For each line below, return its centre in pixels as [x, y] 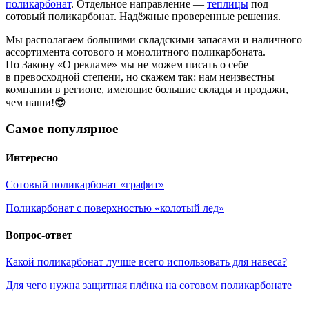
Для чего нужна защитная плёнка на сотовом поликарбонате [149, 286]
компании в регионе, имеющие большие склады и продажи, [147, 89]
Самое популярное [62, 129]
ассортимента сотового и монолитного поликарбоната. [136, 52]
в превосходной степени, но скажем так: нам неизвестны [140, 77]
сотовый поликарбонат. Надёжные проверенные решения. [143, 16]
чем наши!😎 [36, 102]
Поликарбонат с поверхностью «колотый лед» [115, 208]
